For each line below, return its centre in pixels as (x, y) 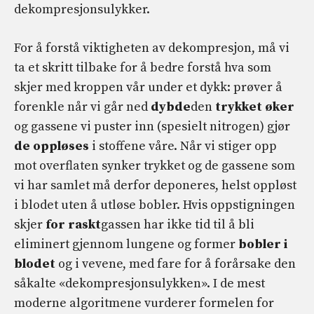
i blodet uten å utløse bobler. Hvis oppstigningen (155, 205)
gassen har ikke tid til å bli (178, 225)
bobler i (263, 245)
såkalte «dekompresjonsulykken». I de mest (139, 284)
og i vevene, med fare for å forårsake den (176, 264)
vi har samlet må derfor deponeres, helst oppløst (155, 186)
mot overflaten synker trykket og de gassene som (155, 166)
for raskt (73, 225)
